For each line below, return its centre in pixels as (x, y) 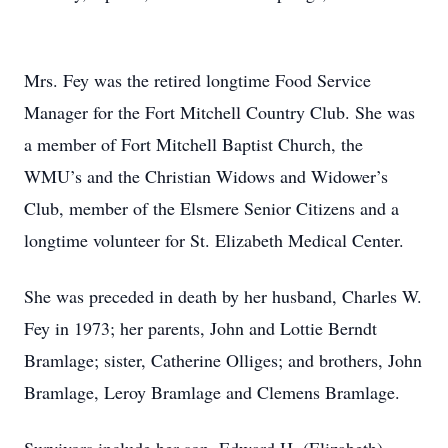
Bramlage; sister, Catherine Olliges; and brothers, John (223, 360)
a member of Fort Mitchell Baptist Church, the (193, 144)
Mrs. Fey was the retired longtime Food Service (197, 80)
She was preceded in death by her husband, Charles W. (223, 296)
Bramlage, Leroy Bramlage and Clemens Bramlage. (212, 392)
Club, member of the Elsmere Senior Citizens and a (211, 208)
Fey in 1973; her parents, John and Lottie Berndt (200, 328)
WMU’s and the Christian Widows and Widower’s (206, 176)
